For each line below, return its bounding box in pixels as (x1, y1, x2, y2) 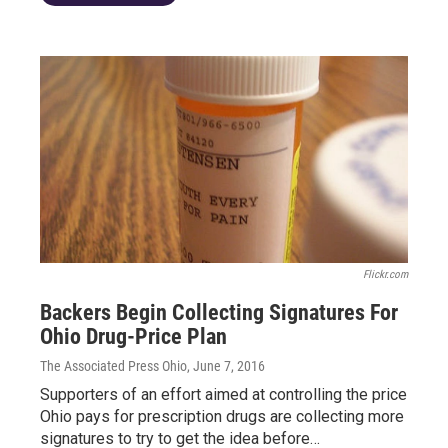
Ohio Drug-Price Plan (40, 324, 227, 349)
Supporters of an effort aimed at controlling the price (40, 385, 407, 404)
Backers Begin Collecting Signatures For (40, 300, 398, 325)
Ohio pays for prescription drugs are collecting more (40, 407, 404, 426)
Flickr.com (363, 268, 408, 281)
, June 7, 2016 (187, 358, 265, 374)
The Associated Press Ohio (40, 358, 187, 374)
